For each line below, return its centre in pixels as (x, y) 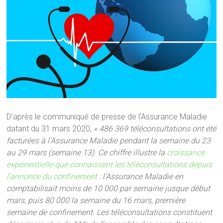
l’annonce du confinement (52, 177)
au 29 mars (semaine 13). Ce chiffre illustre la (87, 153)
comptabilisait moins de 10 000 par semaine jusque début (109, 189)
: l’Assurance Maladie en (140, 177)
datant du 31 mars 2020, (50, 129)
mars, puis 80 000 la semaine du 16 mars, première (96, 201)
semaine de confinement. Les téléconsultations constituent (110, 213)
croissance (186, 153)
